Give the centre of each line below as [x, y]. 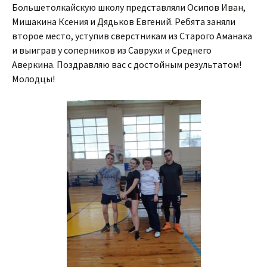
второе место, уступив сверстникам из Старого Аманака [132, 35]
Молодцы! [33, 78]
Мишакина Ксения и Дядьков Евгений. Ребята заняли [124, 21]
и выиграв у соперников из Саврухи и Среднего [112, 50]
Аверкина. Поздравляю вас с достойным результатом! [127, 64]
